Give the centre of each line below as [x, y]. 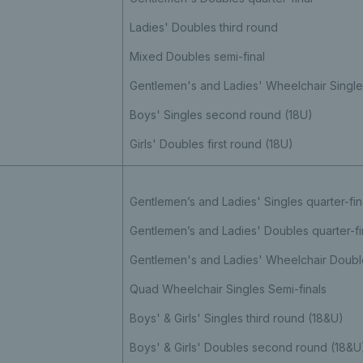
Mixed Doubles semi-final [197, 56]
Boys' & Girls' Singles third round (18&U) [236, 318]
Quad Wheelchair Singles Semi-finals [228, 288]
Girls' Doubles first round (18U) [211, 143]
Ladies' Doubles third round [203, 27]
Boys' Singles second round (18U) [221, 114]
